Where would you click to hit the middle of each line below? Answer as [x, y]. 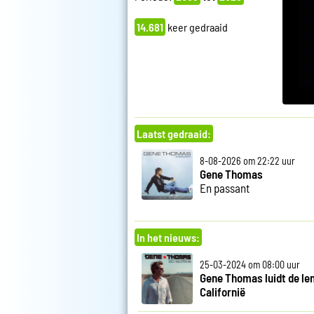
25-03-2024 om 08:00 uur [250, 265]
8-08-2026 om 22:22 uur [247, 161]
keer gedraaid [197, 27]
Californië [222, 292]
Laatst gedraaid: [174, 133]
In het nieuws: [168, 238]
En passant [224, 187]
